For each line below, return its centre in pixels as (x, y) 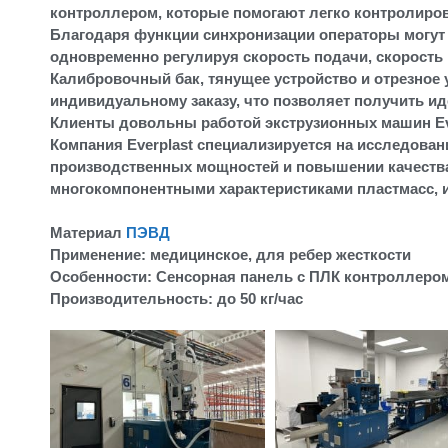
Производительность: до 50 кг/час (176, 298)
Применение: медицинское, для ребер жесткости (230, 254)
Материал (88, 232)
